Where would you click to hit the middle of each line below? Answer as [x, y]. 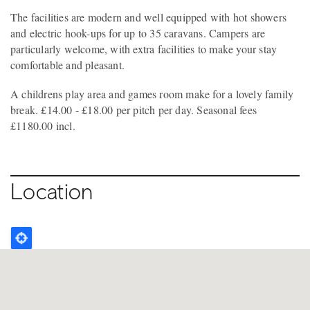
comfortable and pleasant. [67, 64]
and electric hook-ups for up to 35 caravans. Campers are [138, 33]
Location [52, 191]
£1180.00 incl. [43, 125]
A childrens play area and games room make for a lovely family [152, 93]
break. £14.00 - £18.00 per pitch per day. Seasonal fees [134, 109]
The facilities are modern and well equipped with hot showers [149, 17]
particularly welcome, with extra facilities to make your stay [144, 48]
